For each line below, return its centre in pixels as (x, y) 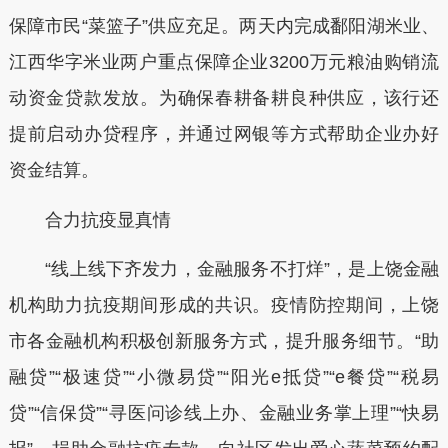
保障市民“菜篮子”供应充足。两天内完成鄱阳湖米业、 (224, 26)
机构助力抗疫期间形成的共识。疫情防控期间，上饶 (224, 305)
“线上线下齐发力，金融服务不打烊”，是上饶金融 (224, 269)
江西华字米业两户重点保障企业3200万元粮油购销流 (224, 62)
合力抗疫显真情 (89, 219)
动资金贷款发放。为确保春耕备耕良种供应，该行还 (224, 98)
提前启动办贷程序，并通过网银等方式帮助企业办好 (224, 134)
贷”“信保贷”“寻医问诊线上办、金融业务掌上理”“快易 (224, 413)
